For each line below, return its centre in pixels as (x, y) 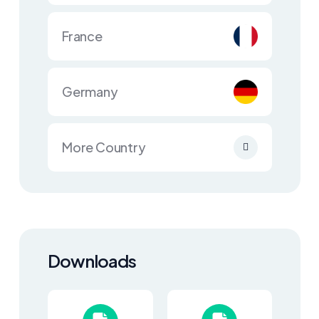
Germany (90, 91)
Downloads (92, 261)
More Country (104, 147)
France (82, 36)
